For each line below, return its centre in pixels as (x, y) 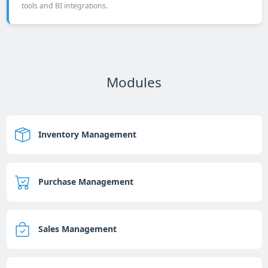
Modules (134, 82)
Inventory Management (87, 134)
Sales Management (77, 229)
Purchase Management (86, 182)
